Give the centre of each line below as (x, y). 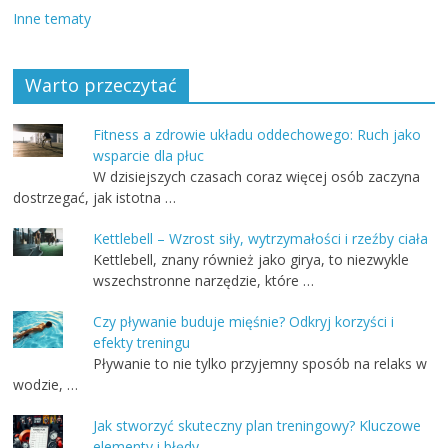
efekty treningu (142, 342)
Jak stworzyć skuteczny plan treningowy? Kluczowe (257, 425)
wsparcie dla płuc (149, 155)
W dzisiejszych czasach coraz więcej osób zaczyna (257, 176)
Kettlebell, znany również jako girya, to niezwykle (251, 259)
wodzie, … (46, 384)
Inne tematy (52, 18)
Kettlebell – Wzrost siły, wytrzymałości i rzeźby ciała (261, 238)
